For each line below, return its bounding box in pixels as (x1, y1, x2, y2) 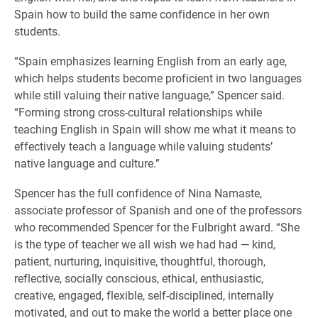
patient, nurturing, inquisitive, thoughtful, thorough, (14, 253, 265, 268)
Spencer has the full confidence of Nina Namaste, (14, 185, 262, 200)
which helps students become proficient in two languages (14, 70, 302, 85)
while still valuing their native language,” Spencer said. (14, 87, 285, 102)
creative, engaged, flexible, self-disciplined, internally (14, 287, 274, 302)
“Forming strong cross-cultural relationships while (14, 104, 262, 119)
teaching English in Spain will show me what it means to (14, 121, 296, 136)
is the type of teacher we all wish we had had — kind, (14, 236, 275, 251)
